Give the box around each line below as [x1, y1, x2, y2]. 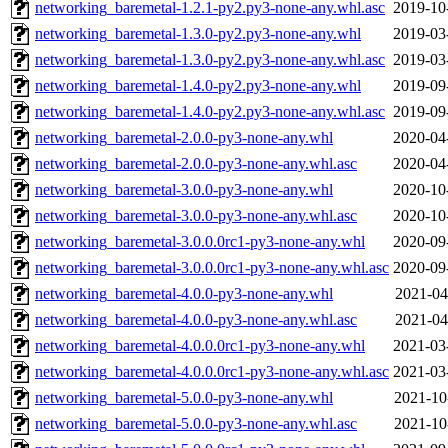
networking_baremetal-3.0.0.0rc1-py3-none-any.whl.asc [35, 259, 389, 277]
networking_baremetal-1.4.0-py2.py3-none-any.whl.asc [35, 103, 385, 121]
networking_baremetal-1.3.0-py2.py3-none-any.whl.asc [35, 51, 385, 69]
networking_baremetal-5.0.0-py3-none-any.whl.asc [35, 415, 357, 433]
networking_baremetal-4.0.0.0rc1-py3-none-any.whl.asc [35, 363, 389, 381]
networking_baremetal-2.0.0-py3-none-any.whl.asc [35, 155, 357, 173]
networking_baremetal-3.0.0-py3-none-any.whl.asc [35, 207, 357, 225]
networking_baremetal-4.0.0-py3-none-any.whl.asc [35, 311, 357, 329]
